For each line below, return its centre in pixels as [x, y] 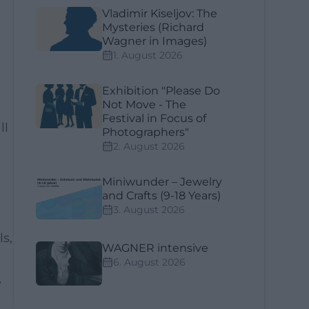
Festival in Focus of [154, 118]
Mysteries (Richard [153, 27]
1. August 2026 [148, 55]
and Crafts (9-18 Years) [162, 196]
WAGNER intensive [156, 248]
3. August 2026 [149, 210]
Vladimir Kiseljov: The [160, 13]
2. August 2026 [149, 146]
